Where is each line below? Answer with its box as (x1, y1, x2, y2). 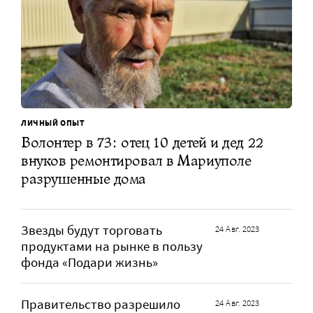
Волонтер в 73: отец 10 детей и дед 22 (21, 133, 264, 152)
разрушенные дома (21, 169, 146, 189)
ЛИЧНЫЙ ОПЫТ (21, 117, 85, 129)
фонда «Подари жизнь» (21, 254, 158, 271)
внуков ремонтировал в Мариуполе (21, 151, 252, 170)
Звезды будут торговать (21, 222, 162, 239)
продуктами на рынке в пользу (21, 238, 203, 255)
